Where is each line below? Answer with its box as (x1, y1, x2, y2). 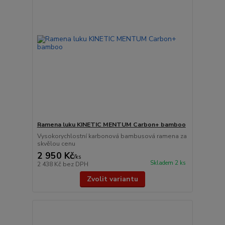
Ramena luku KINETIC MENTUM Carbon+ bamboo (37, 120, 186, 129)
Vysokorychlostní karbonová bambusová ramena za (37, 132, 187, 140)
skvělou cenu (37, 139, 75, 148)
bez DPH (62, 160, 88, 168)
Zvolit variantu (86, 174, 138, 184)
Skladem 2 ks (150, 159, 186, 167)
